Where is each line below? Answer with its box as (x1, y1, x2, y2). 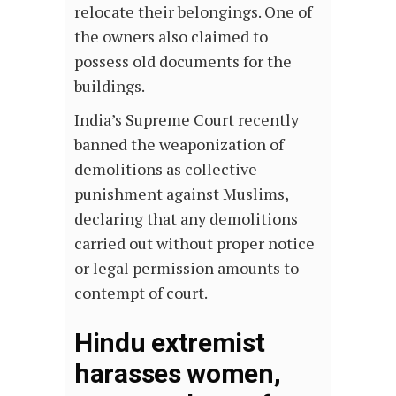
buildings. (74, 74, 145, 96)
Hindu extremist (74, 326, 265, 358)
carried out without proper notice (74, 232, 315, 254)
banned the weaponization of (74, 133, 284, 155)
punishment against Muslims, (74, 182, 288, 204)
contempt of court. (74, 281, 210, 303)
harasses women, (74, 357, 281, 389)
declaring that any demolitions (74, 207, 298, 229)
